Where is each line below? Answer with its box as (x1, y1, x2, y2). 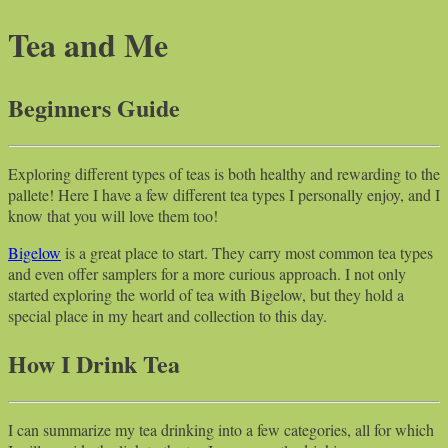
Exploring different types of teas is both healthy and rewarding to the (8, 162, 440, 184)
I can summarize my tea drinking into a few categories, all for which (8, 418, 434, 440)
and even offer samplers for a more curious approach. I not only (8, 262, 406, 284)
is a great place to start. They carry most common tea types (61, 241, 433, 263)
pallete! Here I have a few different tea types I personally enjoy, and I (8, 183, 440, 205)
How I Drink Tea (8, 345, 180, 381)
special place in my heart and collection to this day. (8, 304, 327, 326)
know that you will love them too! (8, 204, 218, 226)
